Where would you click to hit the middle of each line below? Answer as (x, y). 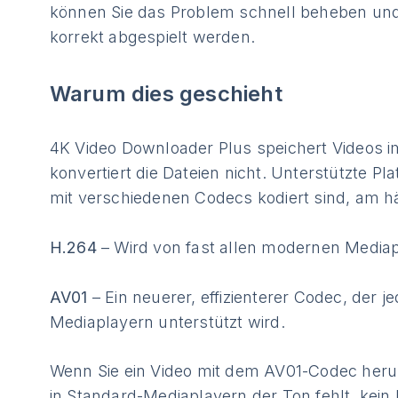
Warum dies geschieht (166, 93)
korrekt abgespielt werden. (152, 36)
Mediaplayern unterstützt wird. (167, 322)
